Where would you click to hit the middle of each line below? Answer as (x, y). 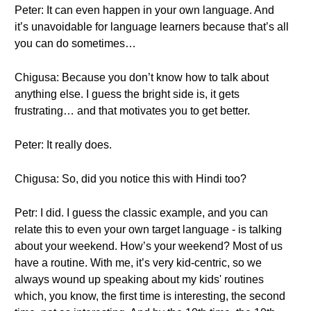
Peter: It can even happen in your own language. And (144, 10)
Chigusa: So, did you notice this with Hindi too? (131, 179)
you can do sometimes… (75, 43)
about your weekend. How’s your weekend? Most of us (149, 246)
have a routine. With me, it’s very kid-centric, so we (138, 263)
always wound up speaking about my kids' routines (139, 279)
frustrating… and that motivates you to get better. (132, 111)
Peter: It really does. (63, 145)
